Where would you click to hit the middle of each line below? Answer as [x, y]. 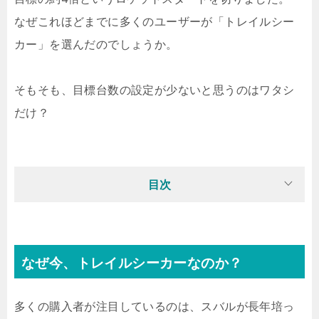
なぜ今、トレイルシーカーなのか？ [132, 263]
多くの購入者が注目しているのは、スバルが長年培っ [155, 306]
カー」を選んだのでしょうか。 [96, 44]
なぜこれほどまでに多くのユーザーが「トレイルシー [155, 21]
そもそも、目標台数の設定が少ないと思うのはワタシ [155, 90]
